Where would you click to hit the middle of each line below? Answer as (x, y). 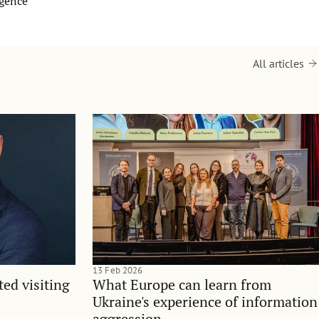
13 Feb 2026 (118, 270)
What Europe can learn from (182, 284)
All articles (278, 63)
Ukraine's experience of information (205, 301)
